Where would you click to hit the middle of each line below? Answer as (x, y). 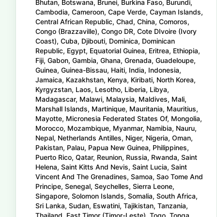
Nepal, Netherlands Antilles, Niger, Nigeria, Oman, (114, 138)
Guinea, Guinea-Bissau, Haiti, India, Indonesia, (108, 70)
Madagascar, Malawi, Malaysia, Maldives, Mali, (111, 99)
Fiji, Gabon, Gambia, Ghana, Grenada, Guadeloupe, (116, 60)
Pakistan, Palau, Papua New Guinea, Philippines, (112, 147)
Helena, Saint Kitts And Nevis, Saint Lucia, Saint (111, 167)
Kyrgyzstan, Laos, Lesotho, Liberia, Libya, (102, 89)
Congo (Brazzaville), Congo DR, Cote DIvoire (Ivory (116, 31)
